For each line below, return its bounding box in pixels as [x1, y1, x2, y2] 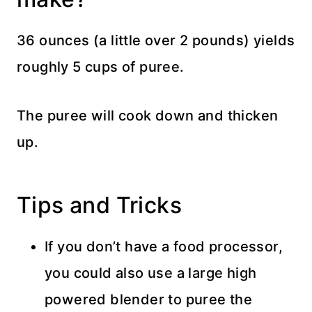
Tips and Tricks [17, 192, 182, 219]
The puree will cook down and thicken [17, 107, 279, 125]
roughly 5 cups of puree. [17, 58, 185, 76]
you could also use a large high [45, 265, 257, 282]
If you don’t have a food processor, [45, 238, 283, 256]
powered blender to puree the [45, 291, 253, 309]
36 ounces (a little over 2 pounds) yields [17, 32, 295, 49]
